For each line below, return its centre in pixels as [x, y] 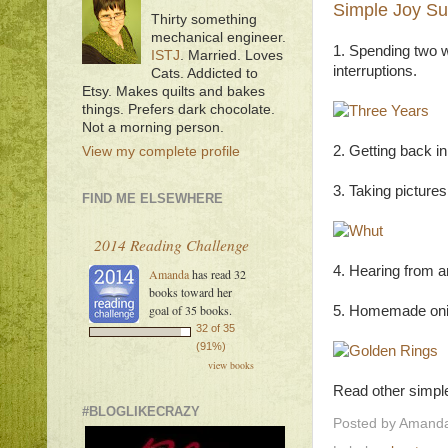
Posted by [366, 423]
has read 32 [217, 274]
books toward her [190, 292]
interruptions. [375, 71]
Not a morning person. [153, 127]
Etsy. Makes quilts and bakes [173, 91]
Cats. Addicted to [205, 73]
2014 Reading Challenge [171, 245]
